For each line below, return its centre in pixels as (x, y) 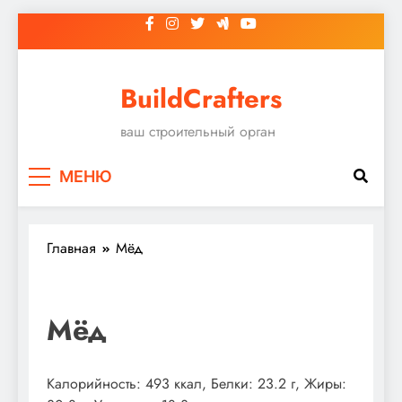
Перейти (43, 23)
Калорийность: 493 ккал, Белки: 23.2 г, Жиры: (197, 383)
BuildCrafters (201, 99)
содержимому (61, 66)
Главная (71, 248)
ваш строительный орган (198, 131)
